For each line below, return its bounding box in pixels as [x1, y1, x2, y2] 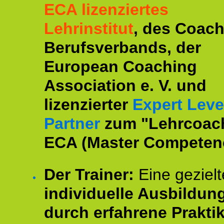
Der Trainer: [44, 165, 134, 183]
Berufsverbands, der [44, 38, 201, 56]
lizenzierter [44, 95, 128, 113]
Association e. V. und [44, 76, 206, 94]
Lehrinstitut [44, 19, 133, 37]
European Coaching [44, 57, 197, 75]
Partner [44, 114, 100, 132]
